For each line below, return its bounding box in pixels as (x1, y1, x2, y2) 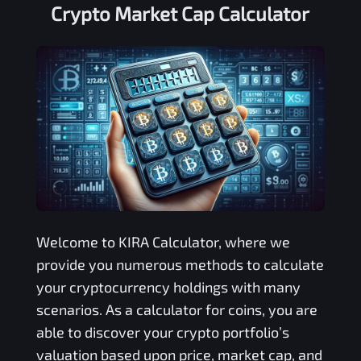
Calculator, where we (148, 232, 290, 251)
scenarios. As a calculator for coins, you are (35, 300, 317, 318)
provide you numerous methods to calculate (35, 255, 324, 273)
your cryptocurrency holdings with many (35, 277, 301, 296)
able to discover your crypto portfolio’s (35, 322, 289, 341)
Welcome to (35, 232, 118, 251)
